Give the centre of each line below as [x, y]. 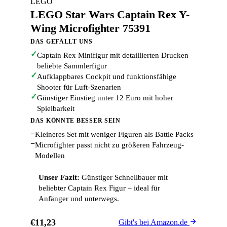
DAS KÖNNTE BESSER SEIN [75, 121]
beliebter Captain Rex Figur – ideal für [99, 188]
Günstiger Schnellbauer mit [124, 177]
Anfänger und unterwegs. [79, 199]
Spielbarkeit [56, 108]
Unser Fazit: [59, 177]
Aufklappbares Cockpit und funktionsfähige [107, 77]
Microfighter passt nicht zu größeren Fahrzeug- [109, 145]
